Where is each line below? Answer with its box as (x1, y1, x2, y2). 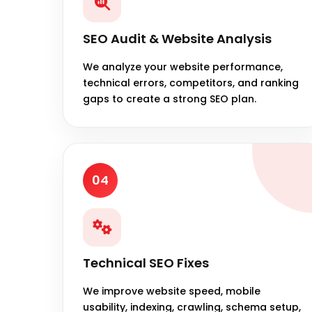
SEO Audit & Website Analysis (83, 29, 272, 47)
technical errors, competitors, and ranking (83, 75, 299, 90)
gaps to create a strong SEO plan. (83, 91, 256, 106)
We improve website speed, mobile (83, 283, 260, 298)
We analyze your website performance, (83, 59, 283, 74)
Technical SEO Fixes (83, 253, 209, 272)
